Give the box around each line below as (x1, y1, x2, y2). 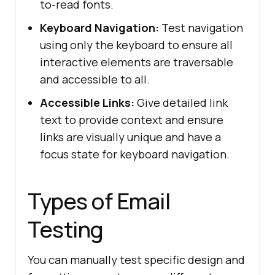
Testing (28, 214, 104, 244)
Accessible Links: (40, 95, 134, 110)
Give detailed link (134, 95, 228, 110)
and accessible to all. (40, 71, 150, 87)
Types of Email (28, 185, 170, 216)
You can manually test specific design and (28, 252, 245, 267)
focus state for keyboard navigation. (40, 146, 230, 161)
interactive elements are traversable (40, 54, 233, 69)
